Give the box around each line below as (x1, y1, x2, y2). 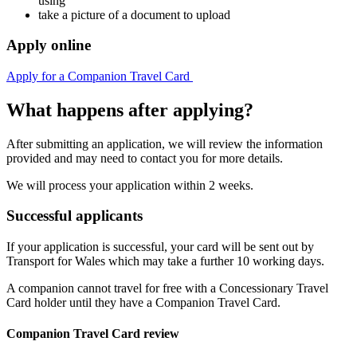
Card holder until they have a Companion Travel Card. (6, 296, 280, 310)
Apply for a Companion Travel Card (6, 69, 193, 83)
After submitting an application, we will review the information (6, 136, 323, 151)
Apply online (6, 37, 91, 54)
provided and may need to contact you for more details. (6, 151, 286, 165)
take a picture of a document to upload (38, 7, 233, 22)
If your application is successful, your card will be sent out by (6, 240, 314, 254)
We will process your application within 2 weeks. (6, 178, 257, 192)
